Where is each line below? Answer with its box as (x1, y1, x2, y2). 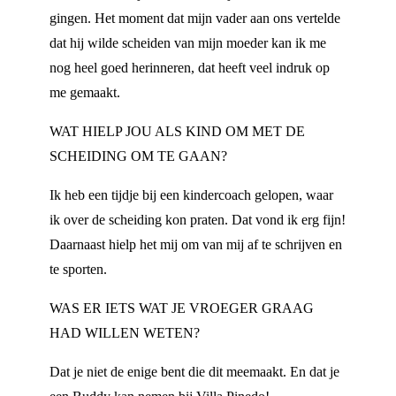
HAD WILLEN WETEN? (49, 325, 200, 340)
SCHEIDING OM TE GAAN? (49, 148, 227, 164)
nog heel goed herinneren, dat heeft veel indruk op (49, 60, 330, 75)
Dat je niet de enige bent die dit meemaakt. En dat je (49, 364, 339, 379)
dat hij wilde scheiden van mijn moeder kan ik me (49, 35, 326, 50)
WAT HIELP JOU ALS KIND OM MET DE (49, 124, 305, 139)
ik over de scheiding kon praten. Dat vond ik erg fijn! (49, 212, 346, 227)
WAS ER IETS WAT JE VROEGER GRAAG (49, 301, 314, 316)
